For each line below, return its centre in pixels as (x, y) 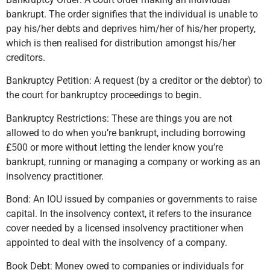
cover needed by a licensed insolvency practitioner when (125, 228)
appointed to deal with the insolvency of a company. (117, 243)
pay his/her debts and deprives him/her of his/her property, (131, 29)
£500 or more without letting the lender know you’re (115, 147)
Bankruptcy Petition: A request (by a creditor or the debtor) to (134, 81)
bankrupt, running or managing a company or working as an (133, 162)
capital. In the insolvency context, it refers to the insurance (129, 214)
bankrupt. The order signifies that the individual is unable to (132, 14)
